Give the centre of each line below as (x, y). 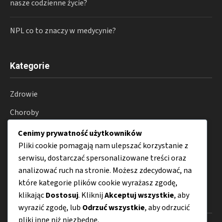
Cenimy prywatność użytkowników (80, 133)
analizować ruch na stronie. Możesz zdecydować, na (105, 170)
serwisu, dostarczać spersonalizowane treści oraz (102, 158)
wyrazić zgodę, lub (50, 207)
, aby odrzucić (167, 207)
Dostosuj (62, 195)
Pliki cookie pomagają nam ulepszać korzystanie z (103, 145)
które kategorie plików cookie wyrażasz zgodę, (98, 183)
